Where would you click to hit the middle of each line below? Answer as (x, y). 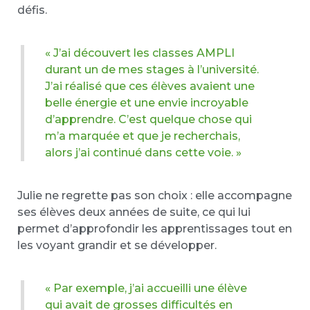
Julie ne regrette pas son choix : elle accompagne (155, 195)
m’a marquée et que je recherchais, (143, 136)
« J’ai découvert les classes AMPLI (140, 53)
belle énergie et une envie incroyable (147, 102)
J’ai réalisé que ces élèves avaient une (150, 86)
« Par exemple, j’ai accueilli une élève (146, 289)
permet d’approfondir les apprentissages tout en (155, 229)
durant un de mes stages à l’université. (152, 69)
